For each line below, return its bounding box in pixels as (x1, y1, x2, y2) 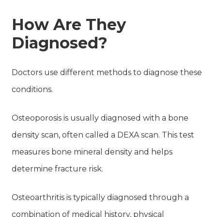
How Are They (12, 15, 126, 34)
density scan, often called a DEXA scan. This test (12, 130, 194, 139)
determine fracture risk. (12, 164, 103, 173)
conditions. (12, 84, 53, 94)
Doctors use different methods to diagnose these (12, 67, 202, 77)
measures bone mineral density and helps (12, 147, 172, 156)
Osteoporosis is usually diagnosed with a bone (12, 113, 188, 123)
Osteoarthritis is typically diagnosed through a (12, 192, 189, 202)
